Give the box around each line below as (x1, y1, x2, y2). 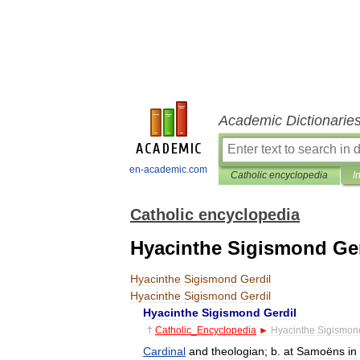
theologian (211, 344, 264, 358)
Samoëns (297, 344, 345, 358)
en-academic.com (129, 164, 207, 175)
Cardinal (143, 344, 186, 358)
